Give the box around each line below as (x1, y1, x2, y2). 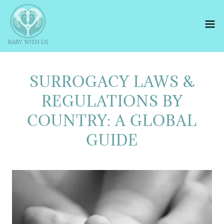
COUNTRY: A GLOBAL (27, 111, 197, 130)
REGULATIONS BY (41, 91, 183, 110)
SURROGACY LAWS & (29, 72, 195, 91)
